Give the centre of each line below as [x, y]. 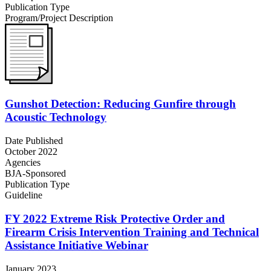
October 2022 [31, 152]
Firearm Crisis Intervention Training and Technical [132, 232]
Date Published [34, 141]
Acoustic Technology [56, 117]
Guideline [24, 195]
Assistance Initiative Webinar [77, 245]
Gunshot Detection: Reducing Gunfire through [120, 104]
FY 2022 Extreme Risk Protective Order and [115, 218]
